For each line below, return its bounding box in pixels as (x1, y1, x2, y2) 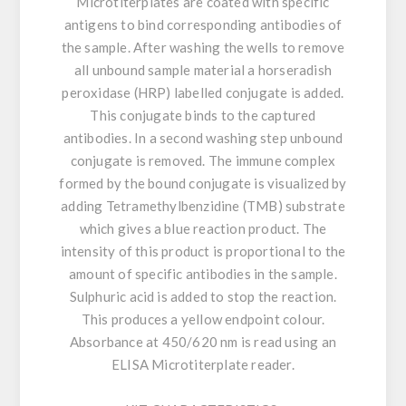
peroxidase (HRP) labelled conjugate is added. (62, 84, 344, 101)
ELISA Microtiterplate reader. (111, 356, 295, 373)
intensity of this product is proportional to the (60, 243, 346, 260)
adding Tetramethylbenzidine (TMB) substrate (61, 198, 345, 215)
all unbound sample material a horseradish (73, 62, 333, 79)
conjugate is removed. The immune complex (70, 152, 336, 169)
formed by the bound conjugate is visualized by (59, 175, 347, 192)
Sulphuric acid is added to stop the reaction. (69, 288, 337, 305)
